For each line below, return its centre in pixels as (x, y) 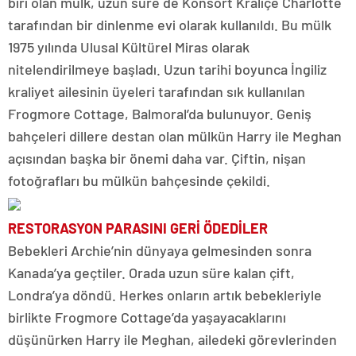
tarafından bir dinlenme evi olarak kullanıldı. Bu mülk (170, 25)
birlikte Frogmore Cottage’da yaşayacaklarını (147, 317)
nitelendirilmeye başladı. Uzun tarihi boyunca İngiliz (167, 70)
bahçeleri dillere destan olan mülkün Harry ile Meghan (175, 136)
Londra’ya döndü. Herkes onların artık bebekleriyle (165, 295)
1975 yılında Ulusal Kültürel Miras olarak (129, 47)
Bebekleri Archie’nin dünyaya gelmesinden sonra (160, 251)
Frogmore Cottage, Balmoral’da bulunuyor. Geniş (160, 114)
